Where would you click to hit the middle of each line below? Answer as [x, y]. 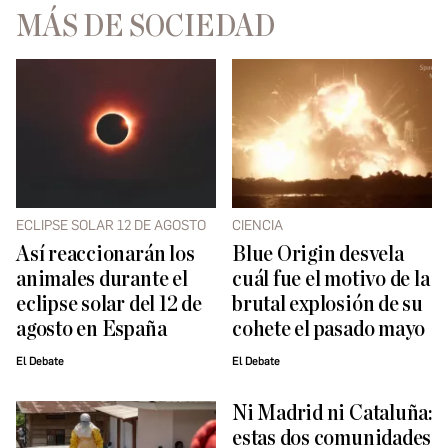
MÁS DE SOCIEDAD [145, 26]
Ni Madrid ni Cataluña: [332, 414]
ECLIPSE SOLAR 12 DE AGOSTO [111, 226]
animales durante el [102, 280]
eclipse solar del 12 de [109, 305]
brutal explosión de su [327, 305]
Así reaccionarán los [105, 255]
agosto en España [91, 330]
